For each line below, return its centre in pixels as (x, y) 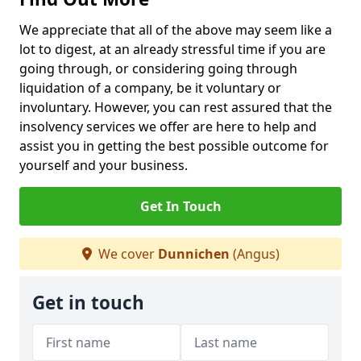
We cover (126, 254)
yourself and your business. (107, 165)
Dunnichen (193, 254)
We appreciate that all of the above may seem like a (176, 30)
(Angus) (254, 254)
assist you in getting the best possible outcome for (174, 146)
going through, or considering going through (158, 68)
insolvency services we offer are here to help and (168, 127)
